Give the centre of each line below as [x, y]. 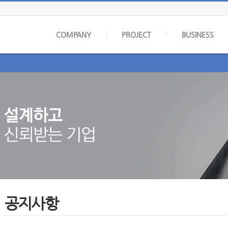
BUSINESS [198, 35]
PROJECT [136, 35]
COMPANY [74, 35]
